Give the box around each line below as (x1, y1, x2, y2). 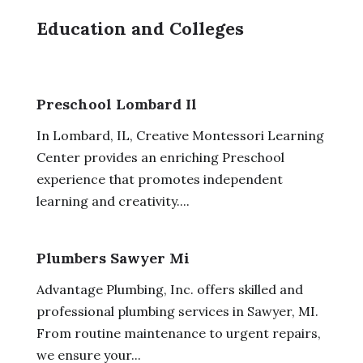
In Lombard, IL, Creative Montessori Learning (36, 126, 324, 143)
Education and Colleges (36, 16, 244, 40)
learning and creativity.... (36, 192, 190, 209)
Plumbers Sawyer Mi (36, 248, 190, 267)
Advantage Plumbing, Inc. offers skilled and (36, 280, 303, 297)
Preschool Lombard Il (36, 94, 197, 113)
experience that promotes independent (36, 170, 283, 187)
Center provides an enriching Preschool (36, 148, 284, 165)
